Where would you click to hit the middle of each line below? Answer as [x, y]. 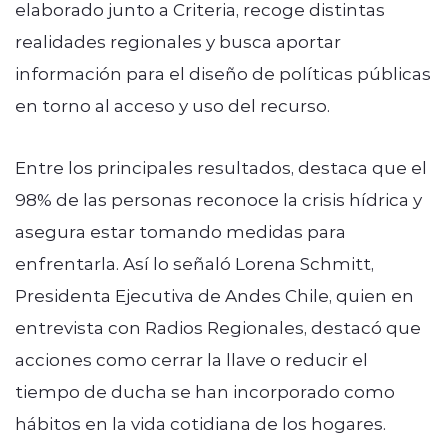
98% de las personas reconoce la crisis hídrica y [218, 198]
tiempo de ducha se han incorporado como [205, 390]
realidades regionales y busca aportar [178, 40]
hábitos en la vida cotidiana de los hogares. [200, 422]
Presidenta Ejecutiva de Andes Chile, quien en [214, 294]
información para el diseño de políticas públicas [223, 72]
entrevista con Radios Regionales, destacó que [218, 326]
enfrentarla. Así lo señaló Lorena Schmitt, [194, 262]
